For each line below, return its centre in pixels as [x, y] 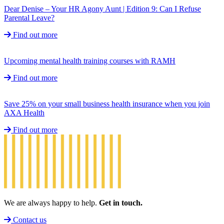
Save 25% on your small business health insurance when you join [107, 103]
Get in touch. [121, 202]
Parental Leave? [29, 17]
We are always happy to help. [51, 202]
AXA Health [24, 112]
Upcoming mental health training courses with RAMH [90, 60]
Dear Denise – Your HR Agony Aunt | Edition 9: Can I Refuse [102, 8]
